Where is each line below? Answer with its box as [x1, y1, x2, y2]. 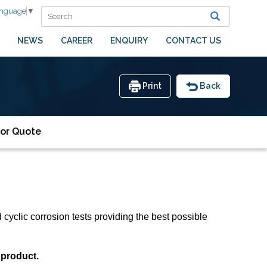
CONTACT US [165, 36, 221, 45]
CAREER [60, 36, 92, 45]
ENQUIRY [110, 36, 148, 45]
